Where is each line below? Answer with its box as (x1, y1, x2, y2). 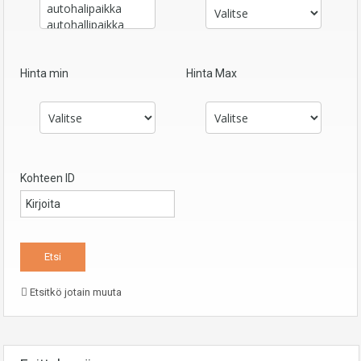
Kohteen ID (20, 172, 75, 185)
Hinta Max (186, 67, 237, 81)
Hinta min (20, 67, 68, 81)
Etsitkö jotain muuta (27, 286, 122, 299)
